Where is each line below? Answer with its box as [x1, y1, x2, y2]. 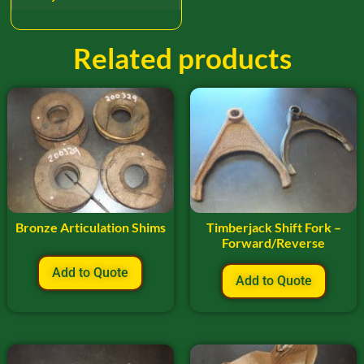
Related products [72, 40, 292, 75]
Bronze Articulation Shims [15, 219, 166, 235]
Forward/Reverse [222, 234, 326, 250]
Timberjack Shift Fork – [206, 219, 341, 235]
